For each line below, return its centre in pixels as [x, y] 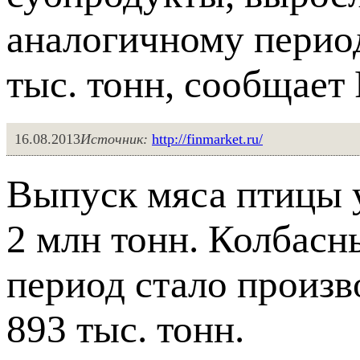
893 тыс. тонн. [125, 330]
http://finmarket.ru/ [207, 139]
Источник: [114, 139]
